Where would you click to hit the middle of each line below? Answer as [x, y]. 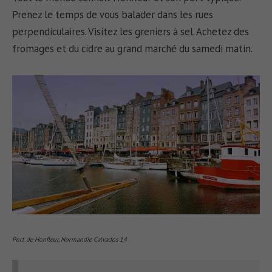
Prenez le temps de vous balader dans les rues [113, 15]
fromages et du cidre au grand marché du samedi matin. [133, 49]
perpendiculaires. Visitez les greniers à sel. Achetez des [131, 32]
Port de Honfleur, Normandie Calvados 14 [70, 239]
